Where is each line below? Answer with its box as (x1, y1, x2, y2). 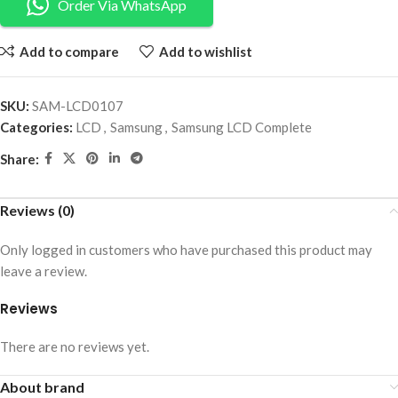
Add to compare (19, 43, 119, 60)
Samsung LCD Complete (171, 119, 312, 136)
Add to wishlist (158, 43, 252, 60)
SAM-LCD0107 (32, 98, 123, 115)
